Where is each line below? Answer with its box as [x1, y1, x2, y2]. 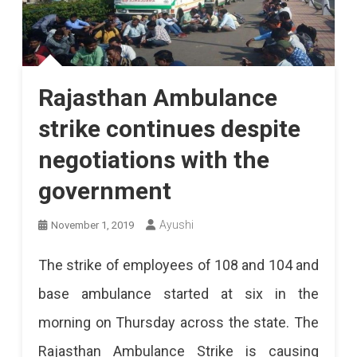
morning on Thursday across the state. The [37, 313, 320, 331]
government [37, 176, 171, 205]
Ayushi [159, 218, 194, 231]
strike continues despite [37, 114, 300, 143]
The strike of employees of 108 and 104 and [37, 256, 320, 273]
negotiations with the [37, 145, 269, 174]
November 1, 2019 [50, 218, 134, 231]
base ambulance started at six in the [37, 284, 320, 302]
